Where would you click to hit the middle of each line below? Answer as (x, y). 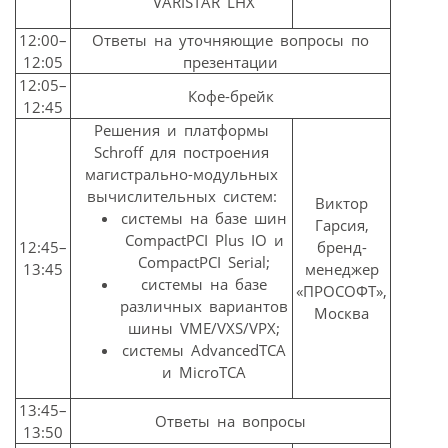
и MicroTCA (204, 372)
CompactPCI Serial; (204, 262)
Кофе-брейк (230, 96)
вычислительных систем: (181, 196)
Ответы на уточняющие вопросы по (230, 40)
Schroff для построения (181, 152)
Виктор (341, 203)
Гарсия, (341, 225)
